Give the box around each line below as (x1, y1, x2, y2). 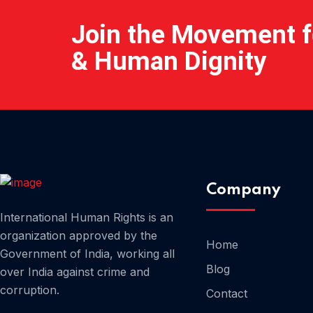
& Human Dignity (71, 46, 267, 76)
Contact (206, 286, 247, 300)
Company (206, 182, 281, 198)
